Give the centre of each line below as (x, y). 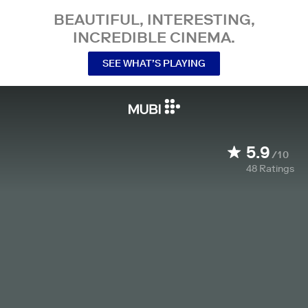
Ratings (277, 168)
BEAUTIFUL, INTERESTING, (154, 19)
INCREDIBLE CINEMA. (154, 37)
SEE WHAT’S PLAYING (154, 63)
